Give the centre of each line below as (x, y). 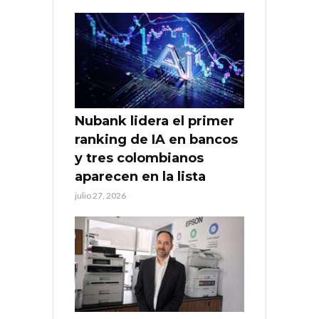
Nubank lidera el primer (155, 121)
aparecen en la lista (140, 177)
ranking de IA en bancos (156, 140)
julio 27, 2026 (100, 196)
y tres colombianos (139, 158)
